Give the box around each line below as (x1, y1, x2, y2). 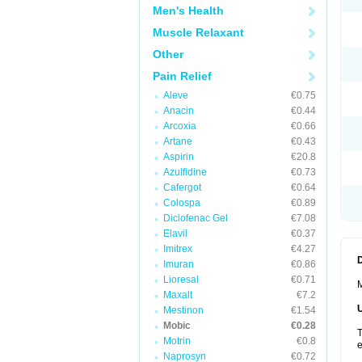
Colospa (163, 197, 200, 208)
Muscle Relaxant (153, 26, 244, 39)
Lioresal (163, 274, 199, 285)
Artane (163, 136, 192, 147)
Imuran (163, 259, 194, 270)
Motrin (163, 335, 191, 347)
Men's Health (153, 4, 224, 17)
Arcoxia (163, 120, 196, 132)
